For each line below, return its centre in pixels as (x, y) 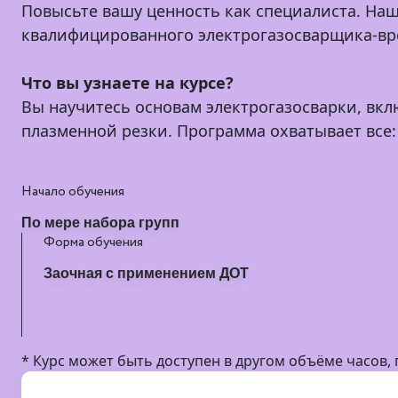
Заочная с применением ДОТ (146, 273)
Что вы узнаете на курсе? (127, 83)
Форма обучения (93, 243)
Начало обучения (73, 192)
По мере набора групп (100, 223)
